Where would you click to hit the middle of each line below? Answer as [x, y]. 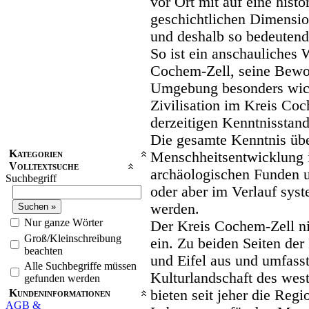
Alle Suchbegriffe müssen [80, 266]
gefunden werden [62, 278]
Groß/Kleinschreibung [73, 238]
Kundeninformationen [60, 292]
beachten [43, 250]
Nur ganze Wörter [63, 222]
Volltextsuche [44, 166]
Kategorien [36, 153]
